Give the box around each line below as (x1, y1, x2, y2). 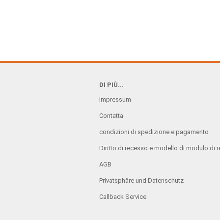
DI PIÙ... (99, 81, 124, 88)
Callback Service (99, 193, 146, 200)
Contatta (99, 112, 123, 119)
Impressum (99, 96, 131, 103)
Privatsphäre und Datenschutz (99, 177, 184, 184)
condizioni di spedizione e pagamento (99, 128, 209, 136)
